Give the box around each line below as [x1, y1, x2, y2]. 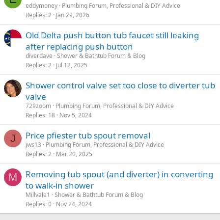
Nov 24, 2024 [56, 200, 92, 208]
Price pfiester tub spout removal [26, 130, 150, 141]
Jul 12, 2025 [56, 61, 87, 69]
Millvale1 [26, 191, 50, 199]
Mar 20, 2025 [56, 150, 92, 158]
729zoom [26, 102, 51, 110]
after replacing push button [26, 41, 133, 52]
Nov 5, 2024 [59, 111, 92, 119]
